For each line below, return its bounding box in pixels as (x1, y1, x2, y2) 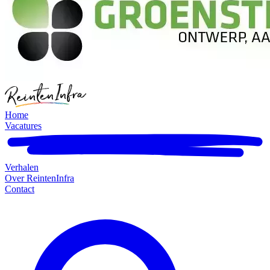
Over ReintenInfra (5, 172, 74, 183)
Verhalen (5, 162, 39, 172)
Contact (5, 183, 34, 194)
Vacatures (5, 120, 42, 131)
